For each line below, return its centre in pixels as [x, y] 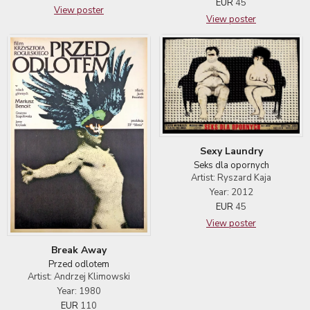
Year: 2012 [231, 193]
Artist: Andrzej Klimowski [79, 277]
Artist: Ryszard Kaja [231, 178]
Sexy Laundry [231, 152]
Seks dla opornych [231, 166]
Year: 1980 [79, 292]
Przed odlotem [79, 265]
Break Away [79, 250]
